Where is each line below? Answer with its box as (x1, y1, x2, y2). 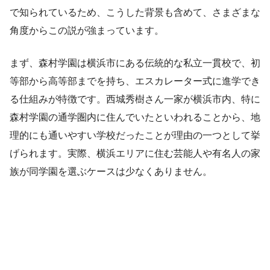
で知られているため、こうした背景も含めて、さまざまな (10, 7, 260, 17)
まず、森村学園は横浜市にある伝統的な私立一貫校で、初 (10, 57, 260, 68)
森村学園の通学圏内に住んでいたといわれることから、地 (10, 111, 260, 122)
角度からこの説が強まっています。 (10, 25, 164, 36)
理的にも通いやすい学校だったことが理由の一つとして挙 (10, 130, 260, 140)
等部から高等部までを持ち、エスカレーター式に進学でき (10, 75, 260, 86)
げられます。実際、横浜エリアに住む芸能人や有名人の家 (10, 148, 260, 159)
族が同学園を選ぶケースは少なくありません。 (10, 166, 212, 177)
